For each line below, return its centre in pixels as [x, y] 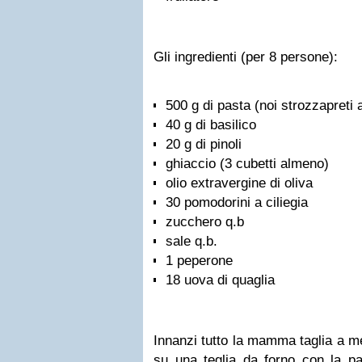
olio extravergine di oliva [239, 183]
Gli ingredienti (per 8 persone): [248, 57]
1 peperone [199, 261]
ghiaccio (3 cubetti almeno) [247, 164]
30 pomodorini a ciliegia [237, 202]
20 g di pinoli [204, 144]
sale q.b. [192, 241]
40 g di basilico [211, 125]
